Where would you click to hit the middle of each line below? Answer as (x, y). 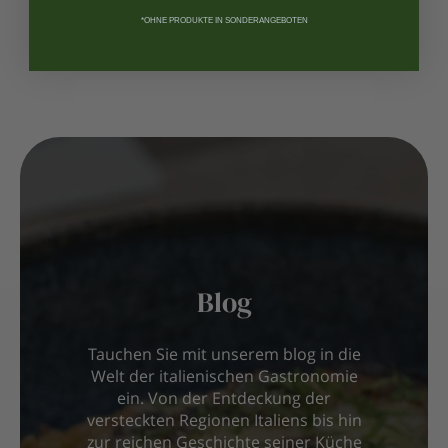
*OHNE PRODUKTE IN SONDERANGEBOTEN (224, 20)
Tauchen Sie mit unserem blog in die (224, 356)
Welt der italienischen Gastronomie (224, 378)
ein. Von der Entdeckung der (224, 400)
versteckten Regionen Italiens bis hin (224, 422)
